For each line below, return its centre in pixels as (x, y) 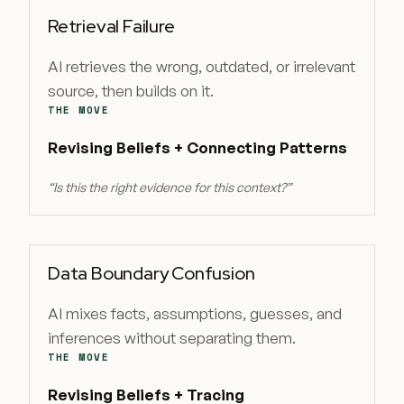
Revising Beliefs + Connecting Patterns (197, 147)
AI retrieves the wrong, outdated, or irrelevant (202, 66)
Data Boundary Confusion (151, 273)
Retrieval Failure (111, 26)
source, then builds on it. (131, 91)
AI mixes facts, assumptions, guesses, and (195, 313)
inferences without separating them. (172, 338)
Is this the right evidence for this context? (170, 187)
